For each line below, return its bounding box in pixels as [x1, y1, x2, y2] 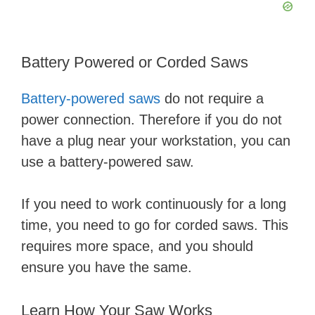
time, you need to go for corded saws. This [21, 217, 288, 233]
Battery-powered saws [21, 91, 160, 107]
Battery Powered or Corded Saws [21, 53, 248, 72]
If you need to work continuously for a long [21, 196, 286, 212]
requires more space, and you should [21, 238, 253, 255]
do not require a [160, 91, 264, 107]
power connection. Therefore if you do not [21, 112, 282, 128]
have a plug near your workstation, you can [21, 133, 290, 149]
